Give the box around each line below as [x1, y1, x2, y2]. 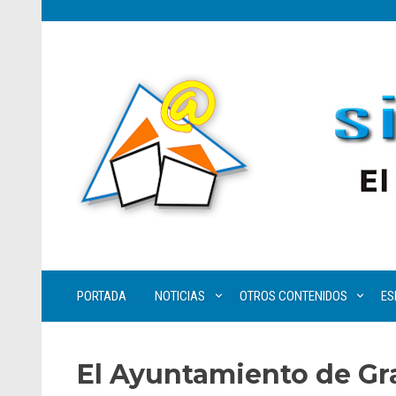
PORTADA [77, 288, 126, 304]
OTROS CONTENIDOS [239, 288, 347, 304]
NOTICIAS [155, 288, 205, 304]
